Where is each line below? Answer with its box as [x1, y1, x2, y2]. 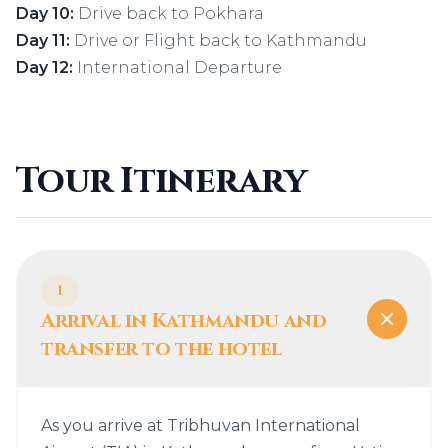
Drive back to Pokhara [78, 4, 264, 23]
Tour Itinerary [16, 157, 306, 205]
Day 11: [16, 31, 74, 50]
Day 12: [16, 58, 73, 77]
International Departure [73, 58, 282, 77]
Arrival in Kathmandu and [41, 307, 327, 334]
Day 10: [16, 4, 78, 23]
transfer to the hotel [41, 335, 282, 362]
